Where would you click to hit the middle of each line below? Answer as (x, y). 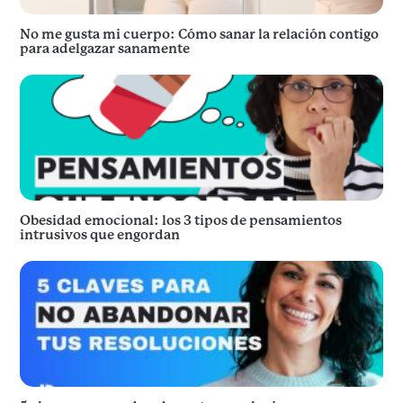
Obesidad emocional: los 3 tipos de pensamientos (181, 221)
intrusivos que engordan (100, 235)
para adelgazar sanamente (105, 49)
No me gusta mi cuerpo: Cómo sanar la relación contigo (199, 35)
